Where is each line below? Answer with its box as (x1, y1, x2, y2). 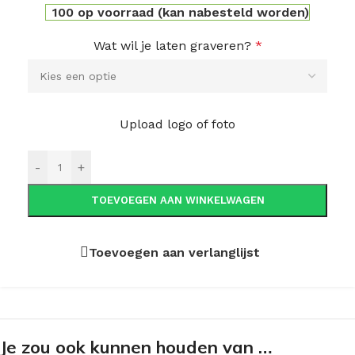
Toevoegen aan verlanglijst (88, 244, 260, 260)
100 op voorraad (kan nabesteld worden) (52, 4, 310, 20)
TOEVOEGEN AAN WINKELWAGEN (90, 194, 265, 207)
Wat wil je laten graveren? (93, 37, 251, 53)
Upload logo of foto (120, 116, 235, 132)
